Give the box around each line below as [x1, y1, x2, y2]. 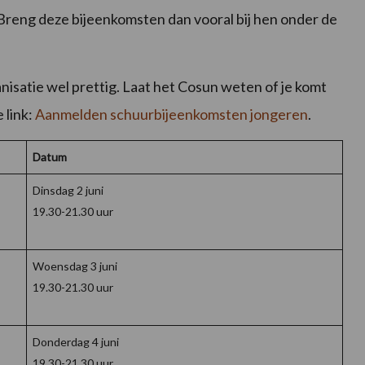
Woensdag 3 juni [33, 259, 117, 274]
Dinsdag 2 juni [33, 183, 103, 198]
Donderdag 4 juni [33, 335, 119, 350]
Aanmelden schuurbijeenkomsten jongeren [35, 105, 308, 124]
